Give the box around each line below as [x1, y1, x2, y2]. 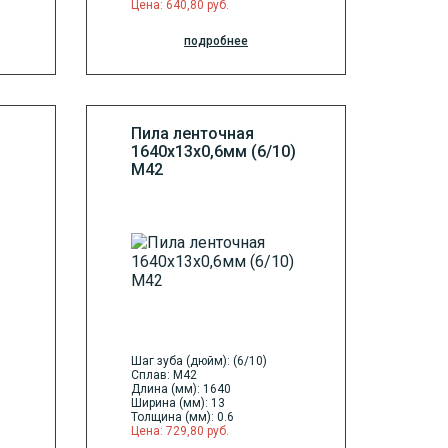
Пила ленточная [131, 124, 254, 144]
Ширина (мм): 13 [131, 396, 225, 411]
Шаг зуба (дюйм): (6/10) [131, 354, 267, 369]
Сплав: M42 [131, 368, 197, 383]
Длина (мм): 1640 [131, 382, 231, 397]
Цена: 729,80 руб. [131, 424, 229, 439]
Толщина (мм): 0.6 [131, 410, 234, 425]
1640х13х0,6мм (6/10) [131, 142, 296, 162]
